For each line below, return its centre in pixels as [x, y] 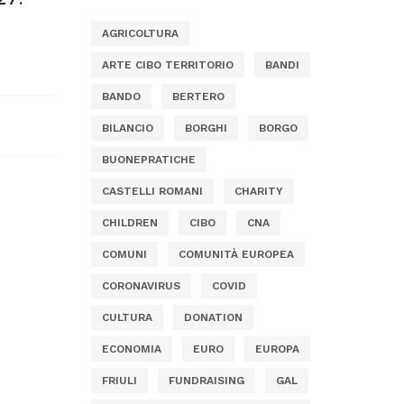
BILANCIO [128, 128]
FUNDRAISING [206, 381]
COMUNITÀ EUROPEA [236, 254]
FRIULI [119, 381]
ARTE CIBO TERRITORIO [168, 65]
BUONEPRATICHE [149, 160]
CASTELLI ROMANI [152, 191]
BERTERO [198, 96]
